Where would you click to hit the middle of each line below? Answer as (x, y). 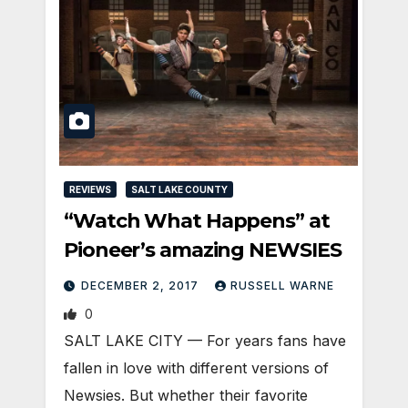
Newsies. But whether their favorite (186, 396)
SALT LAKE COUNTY (179, 190)
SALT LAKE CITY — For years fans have (205, 341)
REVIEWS (90, 190)
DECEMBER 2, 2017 (142, 286)
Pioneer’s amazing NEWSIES (203, 250)
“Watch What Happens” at (197, 221)
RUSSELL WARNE (282, 286)
